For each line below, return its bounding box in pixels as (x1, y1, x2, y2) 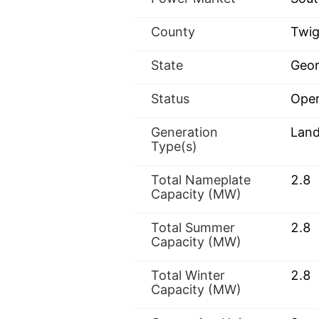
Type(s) (151, 139, 197, 154)
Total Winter (151, 268, 225, 283)
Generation (151, 125, 218, 140)
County (151, 24, 195, 39)
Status (151, 91, 189, 106)
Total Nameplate (151, 172, 251, 187)
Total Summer (151, 220, 235, 235)
